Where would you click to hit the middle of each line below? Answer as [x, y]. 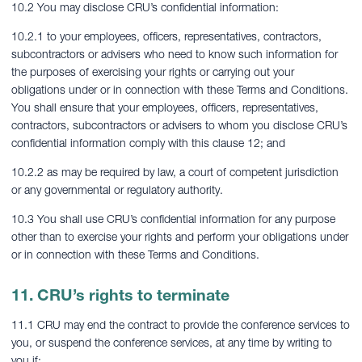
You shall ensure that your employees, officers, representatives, [165, 107]
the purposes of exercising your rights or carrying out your [153, 72]
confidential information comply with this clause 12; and [148, 143]
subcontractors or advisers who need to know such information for [175, 54]
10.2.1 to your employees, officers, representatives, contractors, [166, 36]
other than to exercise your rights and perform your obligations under [180, 237]
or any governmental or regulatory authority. [117, 190]
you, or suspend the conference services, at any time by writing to [172, 343]
